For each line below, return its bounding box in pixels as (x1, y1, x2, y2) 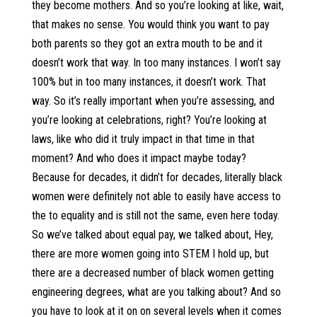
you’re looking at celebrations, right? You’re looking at (31, 113, 267, 127)
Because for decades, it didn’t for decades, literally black (31, 171, 282, 184)
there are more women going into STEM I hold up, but (31, 247, 269, 260)
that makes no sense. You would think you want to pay (31, 18, 270, 31)
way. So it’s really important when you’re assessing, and (31, 94, 275, 108)
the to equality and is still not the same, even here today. (31, 209, 279, 222)
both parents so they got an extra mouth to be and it (31, 37, 263, 50)
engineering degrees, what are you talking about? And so (31, 285, 281, 299)
